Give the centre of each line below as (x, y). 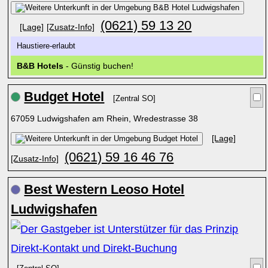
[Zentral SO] (135, 99)
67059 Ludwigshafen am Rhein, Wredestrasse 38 (106, 118)
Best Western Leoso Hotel (104, 189)
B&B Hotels (40, 66)
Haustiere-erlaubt (49, 46)
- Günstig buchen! (99, 66)
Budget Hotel (64, 97)
